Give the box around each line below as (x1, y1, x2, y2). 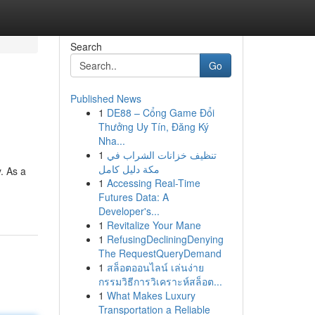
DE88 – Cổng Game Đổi (106, 105, 214, 120)
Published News (70, 91, 141, 105)
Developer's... (98, 204, 160, 218)
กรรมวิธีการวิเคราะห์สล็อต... (98, 274, 222, 288)
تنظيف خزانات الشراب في (106, 148, 217, 162)
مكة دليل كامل (98, 162, 160, 176)
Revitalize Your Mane (106, 218, 201, 232)
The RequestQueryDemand (98, 246, 221, 260)
